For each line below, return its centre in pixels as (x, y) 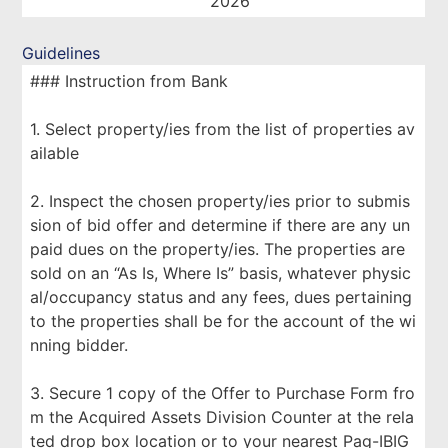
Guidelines (61, 53)
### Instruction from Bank (129, 81)
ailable (55, 153)
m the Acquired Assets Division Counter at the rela (222, 417)
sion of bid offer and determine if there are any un (220, 225)
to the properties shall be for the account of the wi (223, 321)
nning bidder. (79, 345)
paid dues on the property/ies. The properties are (218, 249)
